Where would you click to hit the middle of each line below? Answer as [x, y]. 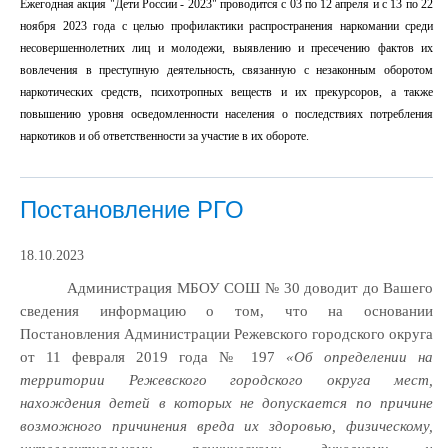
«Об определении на [359, 356]
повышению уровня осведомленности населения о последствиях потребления [226, 113]
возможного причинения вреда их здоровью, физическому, [226, 425]
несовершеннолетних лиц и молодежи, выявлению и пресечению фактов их [226, 47]
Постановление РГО [132, 209]
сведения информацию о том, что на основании [226, 310]
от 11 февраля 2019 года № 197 [153, 356]
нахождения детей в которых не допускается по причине [226, 402]
